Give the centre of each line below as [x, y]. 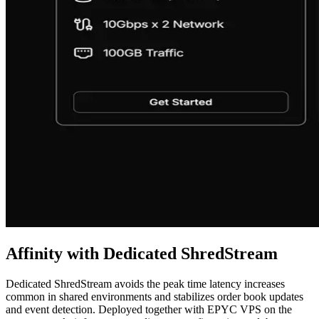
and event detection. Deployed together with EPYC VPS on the [149, 310]
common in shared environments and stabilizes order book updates [155, 297]
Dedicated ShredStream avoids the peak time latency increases [145, 284]
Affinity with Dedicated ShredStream [142, 254]
